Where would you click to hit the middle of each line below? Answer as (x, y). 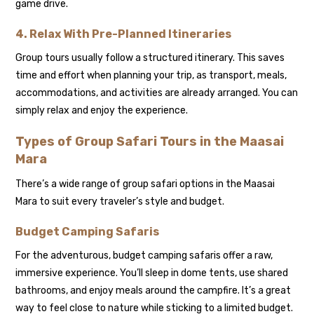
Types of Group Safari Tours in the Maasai (150, 141)
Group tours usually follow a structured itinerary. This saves (150, 57)
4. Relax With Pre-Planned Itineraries (124, 34)
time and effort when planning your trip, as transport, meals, (151, 75)
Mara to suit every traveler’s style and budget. (120, 201)
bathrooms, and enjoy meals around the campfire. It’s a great (153, 290)
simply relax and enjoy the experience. (102, 110)
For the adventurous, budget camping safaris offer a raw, (144, 255)
